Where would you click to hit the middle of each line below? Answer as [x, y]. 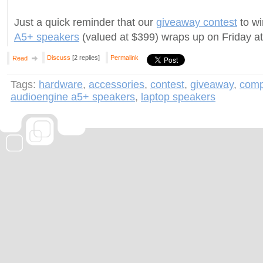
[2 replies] [85, 58]
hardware [61, 85]
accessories [117, 85]
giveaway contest [197, 22]
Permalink [124, 58]
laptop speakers [178, 97]
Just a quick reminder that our [85, 22]
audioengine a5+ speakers [73, 97]
